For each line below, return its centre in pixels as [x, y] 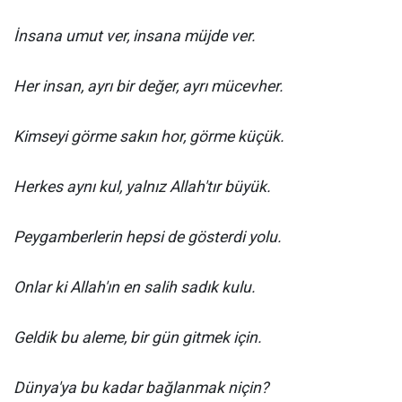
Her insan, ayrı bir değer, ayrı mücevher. [149, 86]
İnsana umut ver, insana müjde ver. [135, 36]
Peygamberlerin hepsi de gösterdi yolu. [148, 237]
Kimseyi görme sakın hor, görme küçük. [149, 136]
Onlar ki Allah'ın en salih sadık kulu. [135, 287]
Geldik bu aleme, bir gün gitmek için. [138, 337]
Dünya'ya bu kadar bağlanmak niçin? [141, 388]
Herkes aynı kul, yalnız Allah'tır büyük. [142, 187]
